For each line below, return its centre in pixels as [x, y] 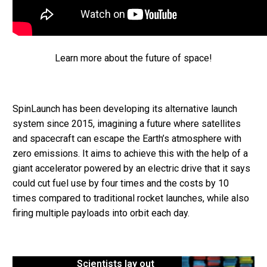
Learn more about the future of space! [133, 58]
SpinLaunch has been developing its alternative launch [125, 109]
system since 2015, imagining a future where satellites [127, 124]
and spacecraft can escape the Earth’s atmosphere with [127, 139]
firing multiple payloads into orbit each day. [101, 213]
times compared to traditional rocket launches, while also [131, 198]
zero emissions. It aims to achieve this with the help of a [130, 154]
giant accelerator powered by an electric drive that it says [131, 169]
